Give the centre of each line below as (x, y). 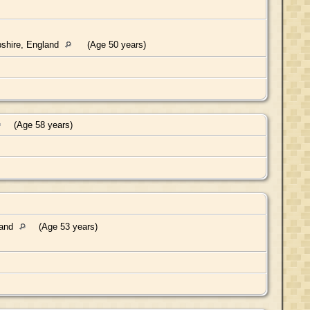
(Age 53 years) (66, 226)
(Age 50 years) (113, 44)
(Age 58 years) (43, 125)
